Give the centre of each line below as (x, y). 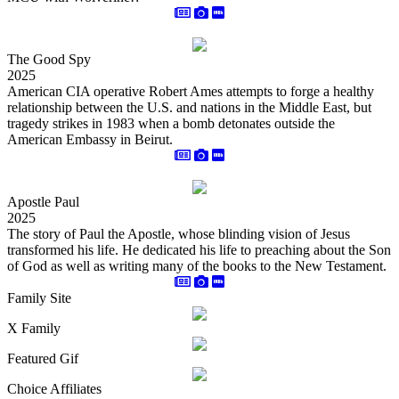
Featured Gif (43, 358)
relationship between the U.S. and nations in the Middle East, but (189, 107)
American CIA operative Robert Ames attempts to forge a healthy (191, 91)
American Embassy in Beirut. (90, 139)
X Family (34, 328)
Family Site (39, 298)
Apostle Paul (43, 202)
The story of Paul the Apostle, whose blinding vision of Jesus (179, 234)
